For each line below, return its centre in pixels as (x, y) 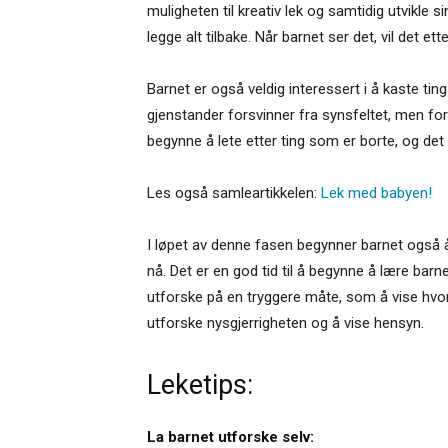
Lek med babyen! (376, 193)
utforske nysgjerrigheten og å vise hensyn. (285, 323)
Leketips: (200, 385)
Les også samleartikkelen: (234, 193)
